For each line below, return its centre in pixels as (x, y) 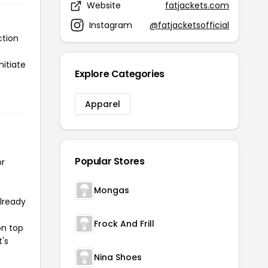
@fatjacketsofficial (189, 25)
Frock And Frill (124, 224)
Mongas (112, 190)
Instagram (111, 25)
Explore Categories (120, 74)
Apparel (103, 104)
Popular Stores (110, 161)
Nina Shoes (118, 257)
